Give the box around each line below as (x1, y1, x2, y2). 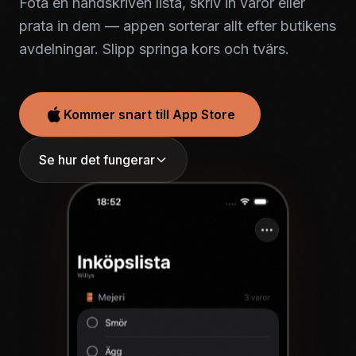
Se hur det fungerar (39, 152, 155, 168)
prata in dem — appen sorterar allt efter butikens (19, 17, 336, 34)
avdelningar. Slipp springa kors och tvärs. (19, 41, 289, 57)
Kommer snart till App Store (64, 106, 235, 122)
